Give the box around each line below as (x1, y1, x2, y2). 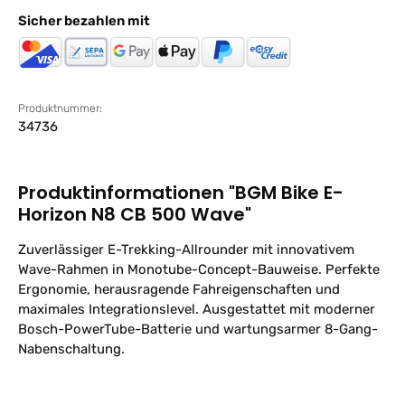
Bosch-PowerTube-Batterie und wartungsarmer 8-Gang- (18, 321, 378, 338)
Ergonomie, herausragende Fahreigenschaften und (18, 281, 340, 298)
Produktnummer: (18, 101, 102, 116)
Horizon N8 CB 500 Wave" (18, 202, 251, 228)
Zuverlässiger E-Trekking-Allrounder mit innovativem (18, 241, 354, 259)
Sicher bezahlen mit (18, 13, 150, 30)
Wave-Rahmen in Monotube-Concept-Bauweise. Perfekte (18, 261, 380, 278)
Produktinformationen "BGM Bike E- (18, 180, 344, 206)
